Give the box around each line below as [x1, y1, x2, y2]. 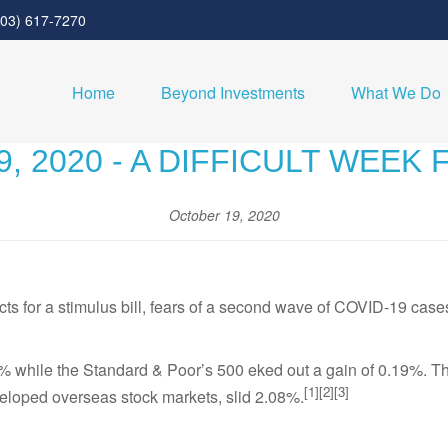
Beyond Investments [161, 81, 305, 105]
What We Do [351, 81, 441, 105]
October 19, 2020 [168, 205, 280, 225]
